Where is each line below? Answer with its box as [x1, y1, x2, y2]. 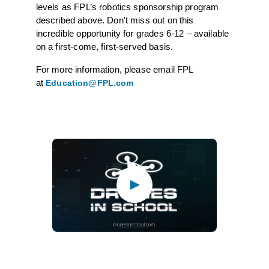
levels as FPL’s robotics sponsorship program [35, 2, 219, 13]
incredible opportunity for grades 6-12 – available [35, 28, 229, 39]
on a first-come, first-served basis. [35, 41, 174, 52]
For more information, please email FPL [35, 64, 193, 75]
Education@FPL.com [46, 78, 134, 88]
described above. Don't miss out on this [35, 15, 194, 26]
